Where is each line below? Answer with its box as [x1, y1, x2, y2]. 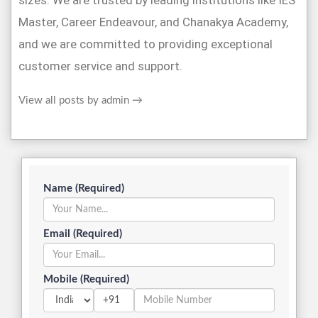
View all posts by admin [18, 95, 132, 106]
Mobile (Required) [43, 274, 129, 285]
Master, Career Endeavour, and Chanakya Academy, [18, 15, 288, 30]
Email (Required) [43, 229, 122, 240]
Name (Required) [43, 183, 124, 194]
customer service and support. [18, 59, 182, 74]
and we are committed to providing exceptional [18, 37, 273, 52]
